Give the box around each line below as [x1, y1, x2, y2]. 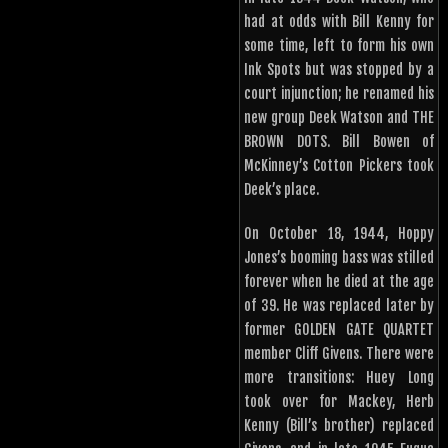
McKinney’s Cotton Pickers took [244, 157, 434, 175]
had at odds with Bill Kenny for [244, 13, 434, 31]
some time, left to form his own [244, 37, 434, 55]
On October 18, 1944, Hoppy [244, 225, 434, 243]
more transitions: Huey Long [244, 369, 434, 387]
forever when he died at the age [244, 273, 434, 291]
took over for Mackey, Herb [244, 393, 434, 411]
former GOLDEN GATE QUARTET [244, 321, 434, 339]
